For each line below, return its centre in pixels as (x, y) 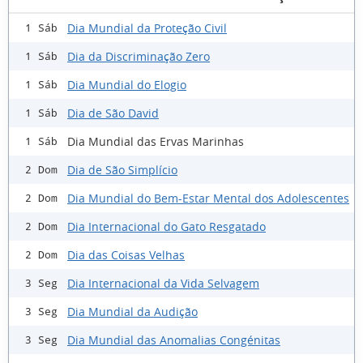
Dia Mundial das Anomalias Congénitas (174, 340)
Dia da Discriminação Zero (139, 56)
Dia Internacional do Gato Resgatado (167, 226)
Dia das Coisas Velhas (126, 254)
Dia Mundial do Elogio (127, 84)
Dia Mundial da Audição (132, 311)
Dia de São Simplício (122, 169)
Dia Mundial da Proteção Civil (147, 28)
